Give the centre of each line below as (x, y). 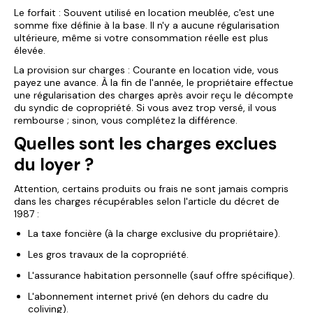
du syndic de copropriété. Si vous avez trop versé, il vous (145, 108)
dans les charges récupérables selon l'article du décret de (147, 201)
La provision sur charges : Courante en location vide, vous (146, 70)
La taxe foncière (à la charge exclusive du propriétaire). (154, 233)
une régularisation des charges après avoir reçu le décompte (154, 95)
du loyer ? (54, 165)
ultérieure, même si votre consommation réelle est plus (141, 38)
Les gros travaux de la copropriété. (108, 254)
